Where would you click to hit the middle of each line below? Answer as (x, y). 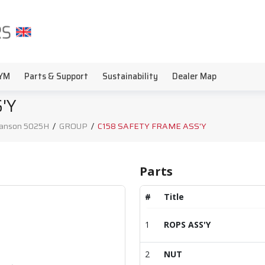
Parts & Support (56, 76)
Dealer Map (194, 76)
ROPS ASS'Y (187, 224)
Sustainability (130, 76)
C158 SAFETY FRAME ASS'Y (152, 126)
